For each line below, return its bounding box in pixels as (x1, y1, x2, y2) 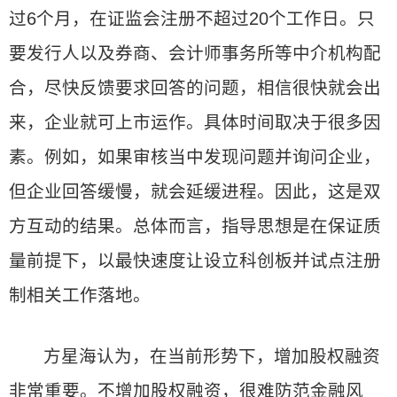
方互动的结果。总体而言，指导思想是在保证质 (9, 216, 381, 236)
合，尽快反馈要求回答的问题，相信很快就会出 (9, 78, 381, 97)
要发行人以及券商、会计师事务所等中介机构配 (9, 43, 381, 63)
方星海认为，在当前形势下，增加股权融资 (43, 346, 381, 366)
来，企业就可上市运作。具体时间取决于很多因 (9, 113, 381, 132)
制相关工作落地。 (9, 285, 151, 305)
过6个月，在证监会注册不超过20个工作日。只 (9, 9, 375, 28)
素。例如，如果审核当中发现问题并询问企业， (9, 147, 381, 167)
